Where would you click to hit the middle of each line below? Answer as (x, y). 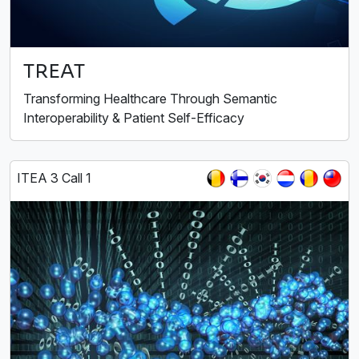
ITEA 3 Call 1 (54, 178)
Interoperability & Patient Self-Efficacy (134, 118)
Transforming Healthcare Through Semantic (150, 99)
